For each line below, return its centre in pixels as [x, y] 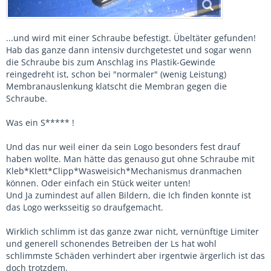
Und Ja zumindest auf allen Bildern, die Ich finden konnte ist [129, 195]
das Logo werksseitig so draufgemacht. [85, 207]
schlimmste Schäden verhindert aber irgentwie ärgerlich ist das [135, 256]
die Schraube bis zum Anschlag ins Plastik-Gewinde [111, 62]
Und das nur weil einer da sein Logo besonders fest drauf [123, 147]
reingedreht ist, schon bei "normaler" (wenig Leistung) [116, 74]
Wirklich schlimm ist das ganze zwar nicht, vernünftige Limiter [132, 232]
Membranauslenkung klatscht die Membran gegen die [116, 87]
